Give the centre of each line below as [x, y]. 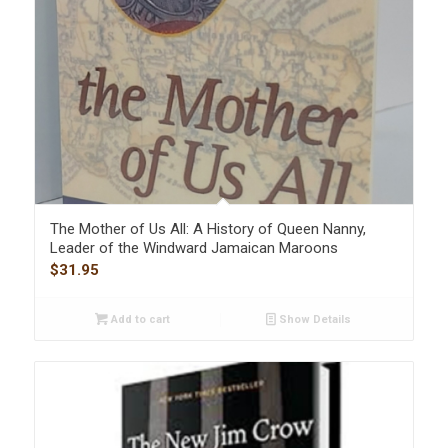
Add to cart [138, 319]
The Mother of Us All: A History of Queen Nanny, [207, 228]
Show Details [313, 319]
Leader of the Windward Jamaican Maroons [193, 247]
